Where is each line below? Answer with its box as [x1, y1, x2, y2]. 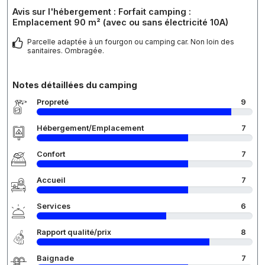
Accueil [37, 175, 66, 185]
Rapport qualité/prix [37, 227, 111, 237]
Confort [37, 149, 65, 159]
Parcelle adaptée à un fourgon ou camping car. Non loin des [27, 37, 234, 46]
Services [37, 201, 70, 211]
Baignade [37, 253, 74, 263]
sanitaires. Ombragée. [27, 46, 104, 55]
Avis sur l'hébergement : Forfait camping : [12, 6, 191, 17]
